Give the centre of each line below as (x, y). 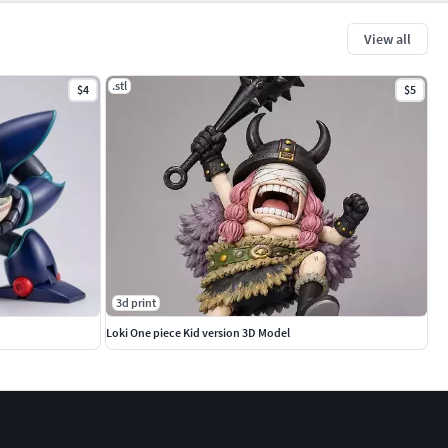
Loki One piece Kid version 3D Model (198, 333)
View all (387, 38)
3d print (136, 303)
